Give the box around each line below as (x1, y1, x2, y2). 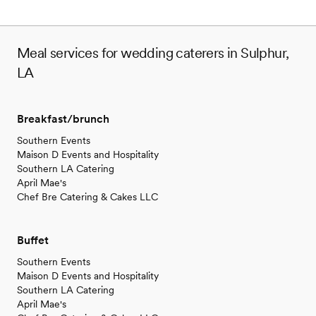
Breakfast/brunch (17, 112, 109, 126)
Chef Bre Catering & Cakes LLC (17, 191, 158, 203)
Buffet (17, 233, 49, 248)
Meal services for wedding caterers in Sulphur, (17, 44, 289, 62)
